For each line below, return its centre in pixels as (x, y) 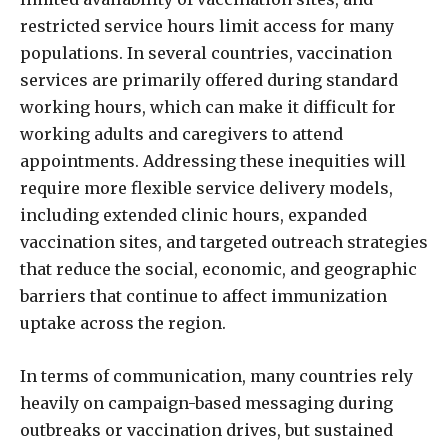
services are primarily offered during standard (209, 80)
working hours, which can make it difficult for (208, 107)
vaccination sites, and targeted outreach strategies (224, 242)
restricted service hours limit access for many (207, 26)
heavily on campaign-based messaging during (206, 403)
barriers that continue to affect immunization (203, 296)
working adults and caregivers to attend (181, 134)
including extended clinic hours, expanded (193, 215)
